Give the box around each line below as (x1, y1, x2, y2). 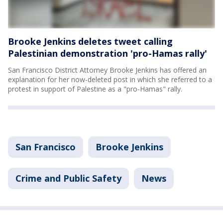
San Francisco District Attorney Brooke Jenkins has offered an (8, 65, 207, 75)
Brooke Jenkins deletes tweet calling (8, 35, 173, 48)
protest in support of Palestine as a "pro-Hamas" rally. (8, 84, 182, 94)
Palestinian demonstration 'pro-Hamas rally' (8, 47, 207, 60)
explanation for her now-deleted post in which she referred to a (8, 75, 212, 85)
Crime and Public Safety (15, 172, 121, 185)
